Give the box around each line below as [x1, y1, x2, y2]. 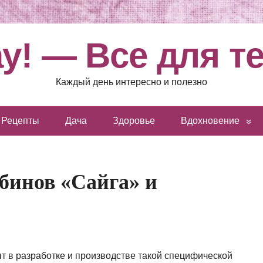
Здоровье [113, 116, 155, 126]
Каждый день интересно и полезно [56, 77, 207, 87]
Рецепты [1, 116, 39, 126]
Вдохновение [181, 116, 240, 126]
